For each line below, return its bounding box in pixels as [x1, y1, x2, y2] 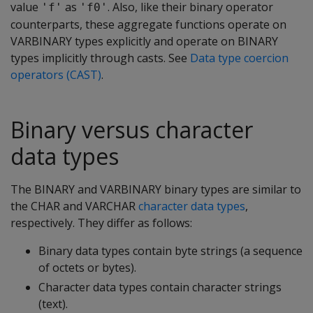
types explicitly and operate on [72, 34, 238, 49]
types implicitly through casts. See [10, 50, 190, 66]
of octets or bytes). [38, 260, 136, 275]
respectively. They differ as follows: [10, 215, 192, 231]
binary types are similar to [161, 182, 301, 197]
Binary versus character [10, 115, 253, 145]
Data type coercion [190, 50, 289, 66]
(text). [38, 296, 68, 312]
